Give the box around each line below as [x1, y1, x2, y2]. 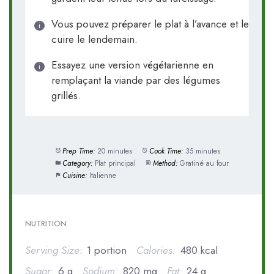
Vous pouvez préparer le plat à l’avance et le [51, 16, 249, 31]
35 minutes [185, 145, 220, 156]
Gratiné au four [179, 157, 229, 168]
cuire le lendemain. [51, 31, 138, 46]
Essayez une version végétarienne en [51, 57, 213, 72]
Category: [62, 157, 92, 168]
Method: [152, 157, 177, 168]
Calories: [136, 243, 176, 258]
